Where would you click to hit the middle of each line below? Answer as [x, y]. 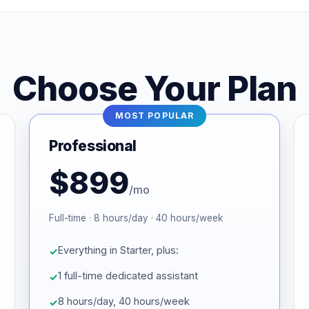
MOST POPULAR [154, 116]
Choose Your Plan [154, 89]
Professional [93, 146]
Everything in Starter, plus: [118, 250]
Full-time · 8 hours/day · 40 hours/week [136, 218]
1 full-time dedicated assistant [128, 276]
